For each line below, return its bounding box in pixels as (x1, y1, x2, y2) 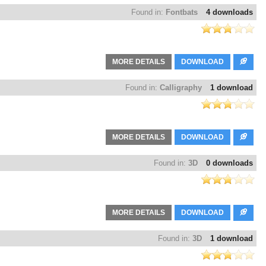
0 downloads (206, 159, 253, 168)
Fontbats (166, 8, 198, 17)
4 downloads (206, 8, 253, 17)
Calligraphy (160, 83, 202, 93)
